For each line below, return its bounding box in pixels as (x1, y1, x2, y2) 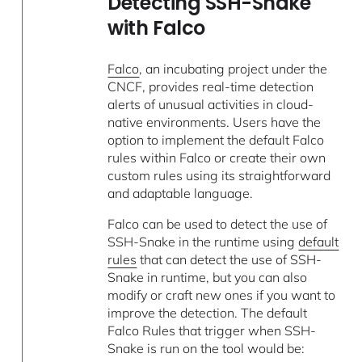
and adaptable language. (107, 184, 254, 201)
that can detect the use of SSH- (137, 250, 322, 267)
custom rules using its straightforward (107, 166, 331, 183)
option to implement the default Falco (107, 131, 325, 148)
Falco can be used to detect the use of (107, 215, 328, 232)
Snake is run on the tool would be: (107, 339, 305, 356)
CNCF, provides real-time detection (107, 78, 314, 95)
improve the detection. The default (107, 304, 308, 321)
